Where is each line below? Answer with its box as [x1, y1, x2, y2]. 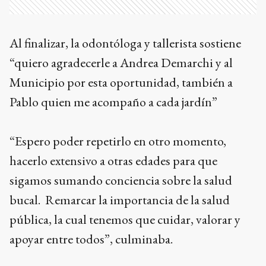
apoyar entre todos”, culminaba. [9, 230, 175, 248]
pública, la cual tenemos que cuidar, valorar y [9, 210, 240, 228]
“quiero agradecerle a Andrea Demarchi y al [9, 53, 233, 71]
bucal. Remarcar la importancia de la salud [9, 191, 230, 208]
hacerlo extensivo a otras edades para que [9, 151, 217, 169]
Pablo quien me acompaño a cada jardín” [9, 93, 217, 110]
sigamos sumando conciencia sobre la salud [9, 171, 232, 189]
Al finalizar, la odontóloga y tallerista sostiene [9, 34, 241, 52]
